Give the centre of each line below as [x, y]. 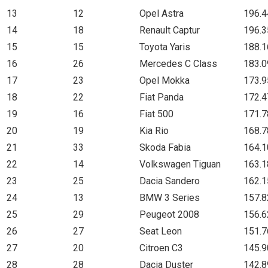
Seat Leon [161, 231]
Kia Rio [154, 130]
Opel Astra [162, 13]
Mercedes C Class [178, 63]
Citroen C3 [161, 248]
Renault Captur [170, 30]
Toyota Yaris [165, 47]
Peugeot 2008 [169, 214]
